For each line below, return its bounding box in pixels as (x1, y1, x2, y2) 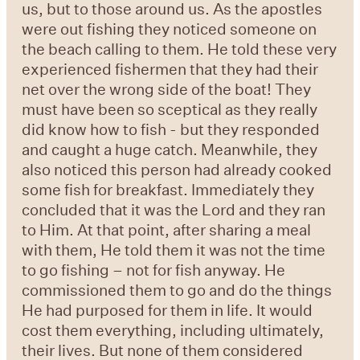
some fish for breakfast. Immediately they (22, 178, 315, 199)
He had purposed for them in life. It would (22, 299, 313, 320)
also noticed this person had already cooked (22, 158, 333, 179)
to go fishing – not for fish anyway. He (22, 259, 286, 280)
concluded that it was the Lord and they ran (22, 198, 326, 219)
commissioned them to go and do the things (22, 279, 333, 300)
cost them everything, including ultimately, (22, 319, 325, 340)
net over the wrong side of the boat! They (22, 78, 312, 99)
